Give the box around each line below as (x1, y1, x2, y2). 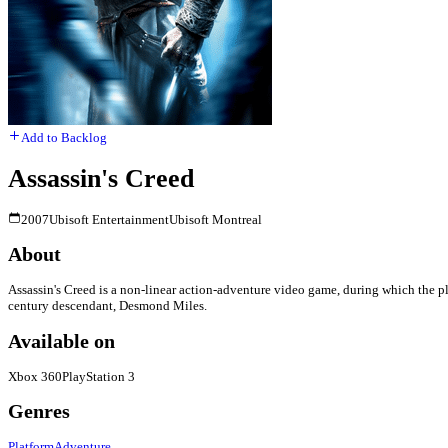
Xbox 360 (8, 368, 62, 384)
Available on (8, 330, 115, 352)
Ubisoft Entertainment (49, 212, 169, 228)
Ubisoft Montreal (169, 212, 262, 228)
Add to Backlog (21, 130, 107, 146)
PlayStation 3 (62, 368, 135, 384)
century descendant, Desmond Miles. (8, 298, 207, 314)
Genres (8, 401, 70, 422)
